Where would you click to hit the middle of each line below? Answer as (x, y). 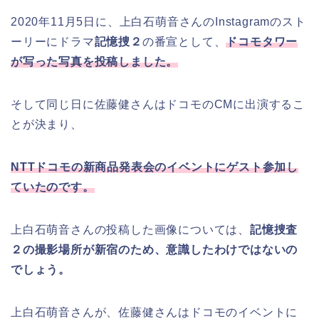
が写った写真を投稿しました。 (95, 62)
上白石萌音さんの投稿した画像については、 (130, 230)
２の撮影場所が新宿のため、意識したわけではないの (155, 250)
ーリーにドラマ (53, 42)
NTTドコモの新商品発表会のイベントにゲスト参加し (155, 167)
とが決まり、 (47, 125)
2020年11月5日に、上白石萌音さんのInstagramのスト (158, 22)
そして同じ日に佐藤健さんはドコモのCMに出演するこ (158, 105)
